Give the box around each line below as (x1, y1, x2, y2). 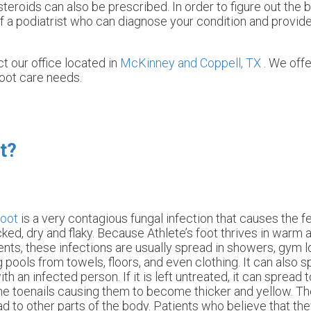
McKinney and (120, 56, 200, 71)
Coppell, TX (200, 56, 261, 71)
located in (62, 56, 120, 71)
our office (11, 56, 62, 71)
